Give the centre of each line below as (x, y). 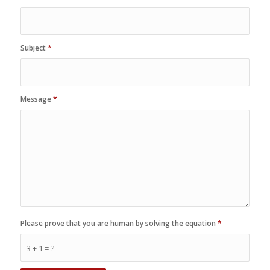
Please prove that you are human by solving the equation (119, 224)
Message (36, 99)
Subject (34, 48)
